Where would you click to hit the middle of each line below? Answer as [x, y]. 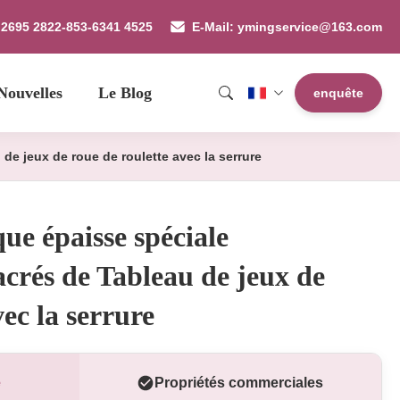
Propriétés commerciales [239, 383]
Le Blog [125, 93]
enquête [338, 93]
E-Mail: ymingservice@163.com [287, 27]
